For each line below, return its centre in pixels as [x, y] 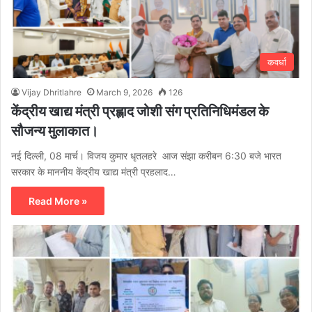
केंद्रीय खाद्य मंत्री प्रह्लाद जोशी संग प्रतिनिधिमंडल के [140, 111]
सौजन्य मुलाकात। [55, 131]
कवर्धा [277, 62]
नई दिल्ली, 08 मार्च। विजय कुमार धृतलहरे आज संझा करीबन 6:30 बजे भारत [146, 156]
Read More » [58, 201]
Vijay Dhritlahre [52, 93]
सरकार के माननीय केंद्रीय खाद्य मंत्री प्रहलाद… [94, 172]
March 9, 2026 [124, 93]
